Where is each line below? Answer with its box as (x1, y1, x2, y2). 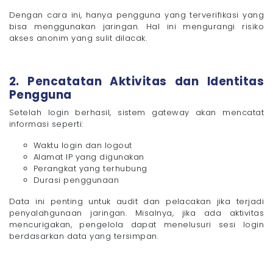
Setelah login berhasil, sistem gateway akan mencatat (9, 106, 264, 118)
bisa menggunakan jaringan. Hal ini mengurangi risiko (9, 20, 264, 32)
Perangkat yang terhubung (34, 162, 147, 174)
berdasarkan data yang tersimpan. (9, 230, 159, 242)
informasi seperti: (9, 118, 83, 130)
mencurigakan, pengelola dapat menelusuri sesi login (9, 218, 264, 230)
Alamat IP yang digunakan (34, 151, 144, 163)
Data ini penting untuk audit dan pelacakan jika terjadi (9, 195, 264, 207)
